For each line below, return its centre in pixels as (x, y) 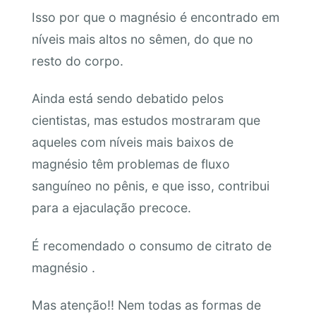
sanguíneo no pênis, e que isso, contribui (150, 186)
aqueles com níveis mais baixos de (132, 142)
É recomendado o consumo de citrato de (151, 245)
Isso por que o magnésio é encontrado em (155, 17)
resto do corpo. (77, 61)
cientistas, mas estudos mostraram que (146, 121)
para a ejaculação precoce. (111, 208)
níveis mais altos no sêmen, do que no (142, 39)
